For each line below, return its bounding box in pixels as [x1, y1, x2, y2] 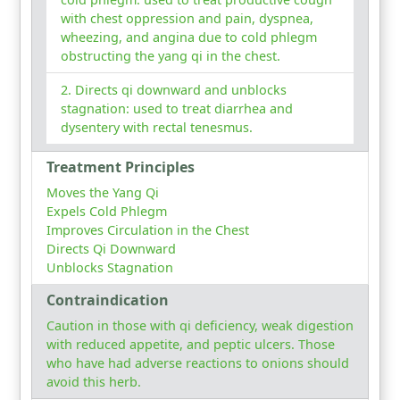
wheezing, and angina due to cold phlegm [61, 29, 317, 46]
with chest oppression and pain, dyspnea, [61, 10, 313, 28]
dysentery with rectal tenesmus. [61, 119, 253, 137]
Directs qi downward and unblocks [75, 81, 287, 99]
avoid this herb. [46, 373, 141, 391]
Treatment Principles [46, 157, 195, 178]
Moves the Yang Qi [46, 184, 159, 202]
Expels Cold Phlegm [46, 203, 167, 221]
